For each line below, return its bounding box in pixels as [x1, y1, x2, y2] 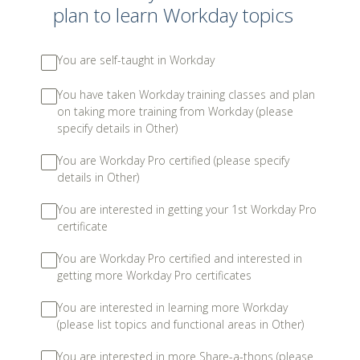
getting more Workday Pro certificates [57, 267, 252, 283]
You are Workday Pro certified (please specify [57, 152, 289, 168]
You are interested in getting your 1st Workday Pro [57, 201, 317, 217]
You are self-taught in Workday [57, 52, 215, 67]
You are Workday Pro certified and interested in [57, 250, 302, 266]
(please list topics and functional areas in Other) [57, 316, 304, 332]
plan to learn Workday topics [53, 2, 293, 28]
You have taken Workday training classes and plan [57, 86, 315, 102]
